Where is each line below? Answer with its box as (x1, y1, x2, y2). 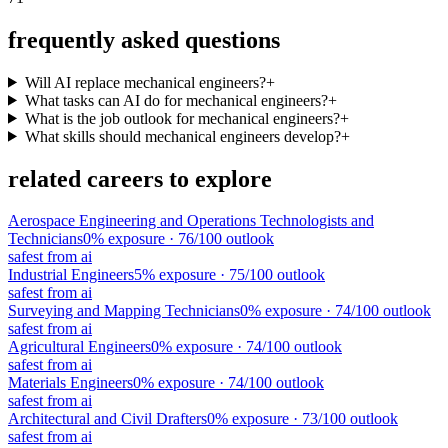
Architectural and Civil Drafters (8, 410, 207, 428)
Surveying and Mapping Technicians (8, 302, 240, 320)
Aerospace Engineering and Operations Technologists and (8, 212, 374, 230)
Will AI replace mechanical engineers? (24, 73, 266, 91)
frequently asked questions (8, 26, 280, 53)
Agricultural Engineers (8, 338, 151, 356)
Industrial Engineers (8, 266, 134, 284)
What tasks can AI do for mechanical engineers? (24, 91, 328, 109)
